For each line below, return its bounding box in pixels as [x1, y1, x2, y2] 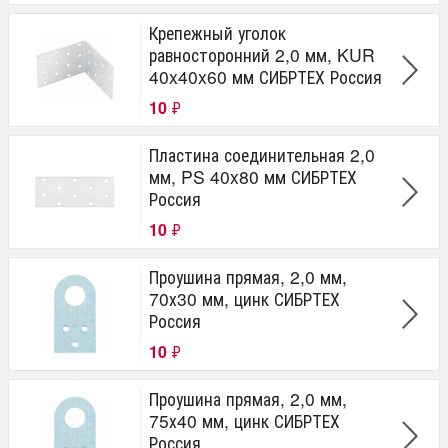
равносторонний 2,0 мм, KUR [149, 42, 375, 67]
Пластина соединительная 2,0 [149, 142, 375, 167]
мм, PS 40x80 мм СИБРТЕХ [149, 164, 357, 189]
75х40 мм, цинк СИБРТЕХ [149, 408, 340, 433]
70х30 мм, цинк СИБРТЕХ [149, 286, 340, 311]
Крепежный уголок [149, 20, 286, 45]
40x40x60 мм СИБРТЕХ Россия [149, 64, 382, 89]
